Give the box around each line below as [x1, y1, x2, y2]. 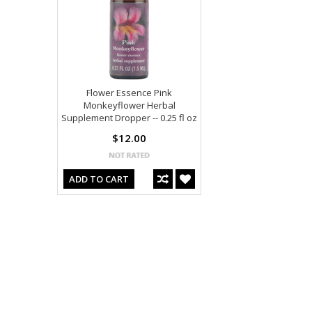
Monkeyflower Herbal [83, 99, 175, 111]
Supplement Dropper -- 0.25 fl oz [61, 111, 197, 124]
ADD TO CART [69, 173, 129, 185]
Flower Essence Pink [86, 86, 172, 99]
